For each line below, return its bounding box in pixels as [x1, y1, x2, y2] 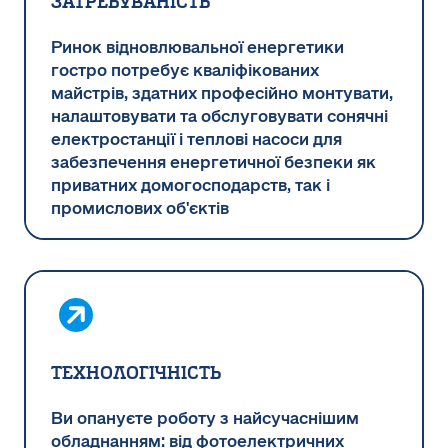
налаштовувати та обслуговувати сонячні [51, 106, 388, 127]
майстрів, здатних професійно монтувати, [51, 83, 393, 104]
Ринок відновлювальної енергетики [51, 37, 344, 58]
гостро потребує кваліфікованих [51, 60, 319, 81]
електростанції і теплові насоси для [51, 129, 342, 150]
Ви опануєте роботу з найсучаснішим [51, 408, 359, 429]
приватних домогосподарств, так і [51, 175, 330, 196]
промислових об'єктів [51, 198, 229, 219]
